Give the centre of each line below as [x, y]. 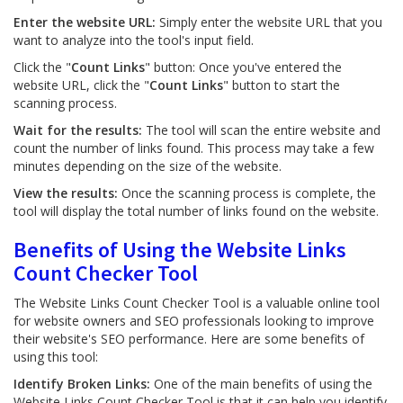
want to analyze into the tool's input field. [134, 40]
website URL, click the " [81, 85]
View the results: [66, 193]
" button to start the [282, 85]
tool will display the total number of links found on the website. [196, 211]
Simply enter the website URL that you [269, 22]
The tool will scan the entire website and [263, 130]
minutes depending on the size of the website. [148, 166]
